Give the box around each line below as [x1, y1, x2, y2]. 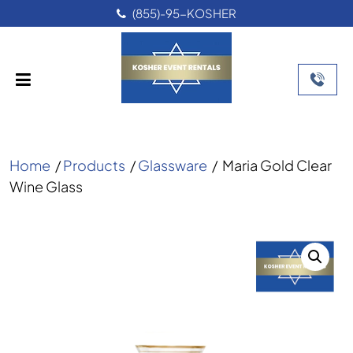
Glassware [138, 156, 207, 174]
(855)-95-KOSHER [132, 6, 236, 20]
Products [63, 156, 125, 174]
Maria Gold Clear [222, 156, 332, 174]
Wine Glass [9, 177, 83, 195]
